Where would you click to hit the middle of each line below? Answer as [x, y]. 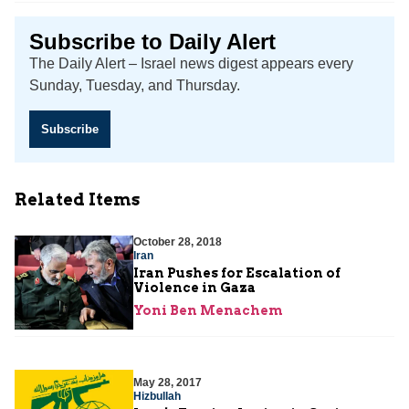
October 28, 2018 [178, 241]
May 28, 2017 [168, 383]
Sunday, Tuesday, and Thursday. [135, 86]
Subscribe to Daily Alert [152, 42]
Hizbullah [157, 397]
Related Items [77, 199]
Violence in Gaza [194, 287]
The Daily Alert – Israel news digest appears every [191, 64]
